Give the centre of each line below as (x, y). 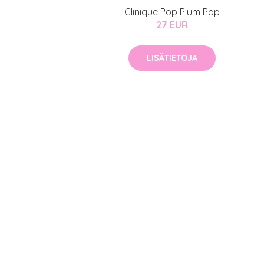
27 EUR (172, 25)
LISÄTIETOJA (172, 58)
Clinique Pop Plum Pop (172, 12)
